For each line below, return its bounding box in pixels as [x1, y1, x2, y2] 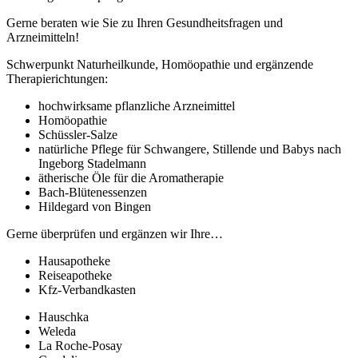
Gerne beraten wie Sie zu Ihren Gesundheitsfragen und [6, 15, 283, 30]
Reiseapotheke [38, 268, 112, 282]
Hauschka [38, 309, 89, 324]
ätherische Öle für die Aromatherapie [38, 170, 224, 185]
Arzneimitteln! [6, 30, 79, 44]
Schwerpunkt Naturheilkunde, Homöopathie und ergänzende [6, 57, 313, 71]
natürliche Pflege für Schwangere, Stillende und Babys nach [38, 141, 341, 156]
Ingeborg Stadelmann [38, 156, 146, 170]
